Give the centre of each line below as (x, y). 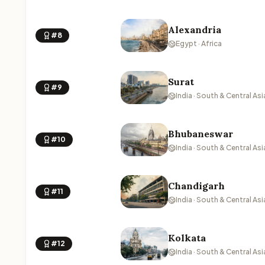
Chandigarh (196, 186)
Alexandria (195, 30)
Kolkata (187, 238)
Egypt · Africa (199, 43)
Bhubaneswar (201, 134)
